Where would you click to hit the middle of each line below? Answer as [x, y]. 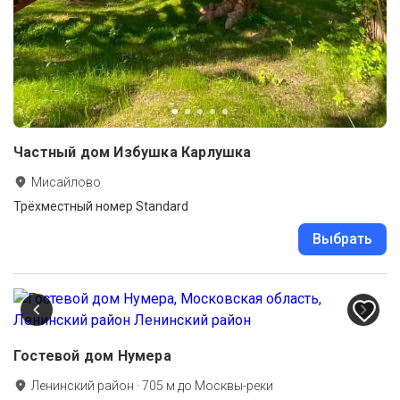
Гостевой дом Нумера [92, 356]
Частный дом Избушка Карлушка [133, 153]
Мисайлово [66, 183]
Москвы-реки [234, 386]
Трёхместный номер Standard [101, 207]
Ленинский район [83, 386]
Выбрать [342, 239]
